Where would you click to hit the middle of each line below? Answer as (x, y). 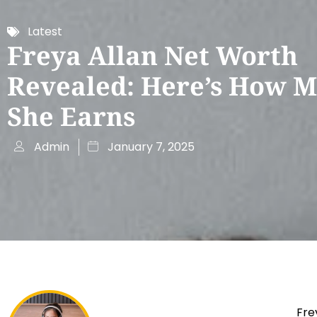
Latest (45, 32)
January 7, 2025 (151, 147)
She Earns (71, 117)
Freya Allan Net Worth (152, 56)
